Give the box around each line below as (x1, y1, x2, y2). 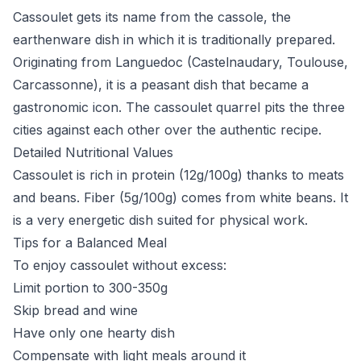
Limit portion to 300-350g (13, 280, 168, 296)
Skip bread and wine (13, 302, 138, 318)
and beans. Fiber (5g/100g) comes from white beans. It (13, 189, 348, 205)
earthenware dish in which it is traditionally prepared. (13, 31, 335, 48)
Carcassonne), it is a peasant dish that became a (13, 77, 309, 93)
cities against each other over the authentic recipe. (13, 122, 322, 138)
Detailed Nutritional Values (13, 144, 173, 160)
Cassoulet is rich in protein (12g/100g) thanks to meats (13, 167, 344, 183)
